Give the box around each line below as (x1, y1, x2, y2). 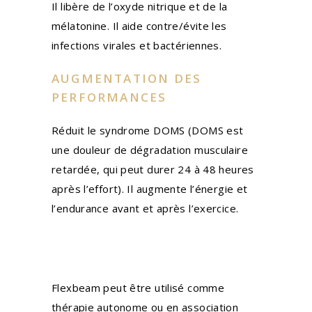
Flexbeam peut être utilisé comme (52, 281, 224, 295)
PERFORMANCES (52, 89, 167, 105)
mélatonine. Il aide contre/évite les (52, 19, 227, 33)
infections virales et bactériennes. (52, 38, 222, 52)
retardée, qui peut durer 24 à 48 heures (52, 162, 254, 176)
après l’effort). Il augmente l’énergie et (52, 182, 248, 196)
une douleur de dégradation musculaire (52, 143, 248, 157)
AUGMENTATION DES (52, 70, 202, 86)
